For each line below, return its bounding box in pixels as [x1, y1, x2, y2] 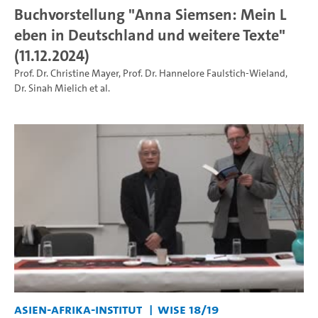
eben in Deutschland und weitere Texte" [14, 24, 285, 46]
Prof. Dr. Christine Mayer [14, 67, 119, 81]
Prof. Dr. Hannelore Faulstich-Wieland [123, 67, 285, 81]
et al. [87, 82, 110, 96]
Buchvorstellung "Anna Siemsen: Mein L [14, 4, 286, 26]
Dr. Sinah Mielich [14, 82, 87, 96]
